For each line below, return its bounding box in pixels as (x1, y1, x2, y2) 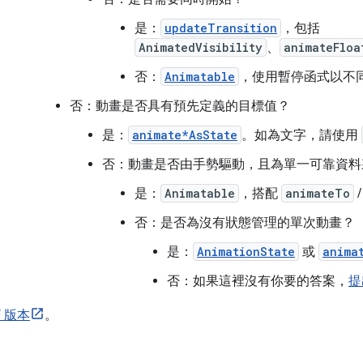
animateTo (285, 186, 350, 202)
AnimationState (197, 244, 295, 260)
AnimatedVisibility (139, 40, 263, 56)
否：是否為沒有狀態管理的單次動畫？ (135, 215, 355, 232)
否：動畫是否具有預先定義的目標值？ (70, 98, 290, 115)
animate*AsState (132, 127, 237, 143)
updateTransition (164, 20, 277, 36)
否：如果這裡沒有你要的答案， (167, 273, 348, 290)
